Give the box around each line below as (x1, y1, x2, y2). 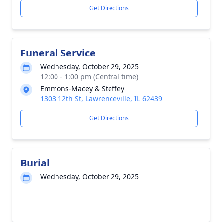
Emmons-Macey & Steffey (40, 84, 124, 93)
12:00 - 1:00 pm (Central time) (40, 72, 138, 81)
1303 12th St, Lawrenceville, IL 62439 (40, 94, 162, 103)
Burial (20, 156, 50, 169)
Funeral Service (20, 46, 96, 59)
